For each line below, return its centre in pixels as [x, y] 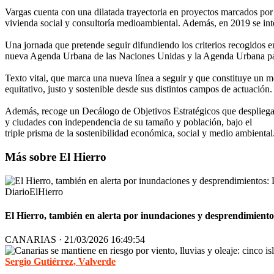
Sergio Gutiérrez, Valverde [60, 262]
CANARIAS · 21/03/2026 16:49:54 [75, 240]
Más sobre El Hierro [56, 157]
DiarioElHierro [34, 191]
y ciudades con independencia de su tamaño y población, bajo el [128, 122]
